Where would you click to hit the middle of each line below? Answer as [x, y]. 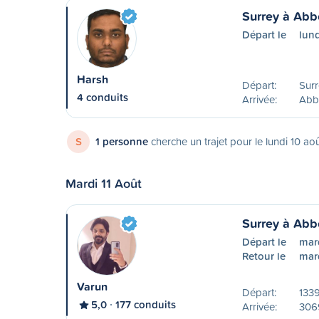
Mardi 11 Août [104, 183]
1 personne [122, 141]
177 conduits [146, 304]
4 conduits [103, 97]
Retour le [263, 256]
